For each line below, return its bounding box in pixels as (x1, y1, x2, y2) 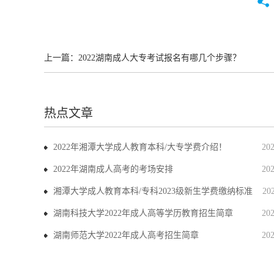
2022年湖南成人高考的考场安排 (53, 165, 173, 174)
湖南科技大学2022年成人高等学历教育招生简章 (53, 209, 233, 218)
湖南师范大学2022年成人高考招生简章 (53, 231, 199, 240)
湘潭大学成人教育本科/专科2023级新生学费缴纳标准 (53, 187, 253, 196)
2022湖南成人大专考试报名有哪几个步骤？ (78, 53, 241, 62)
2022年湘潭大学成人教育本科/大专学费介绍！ (53, 143, 227, 152)
